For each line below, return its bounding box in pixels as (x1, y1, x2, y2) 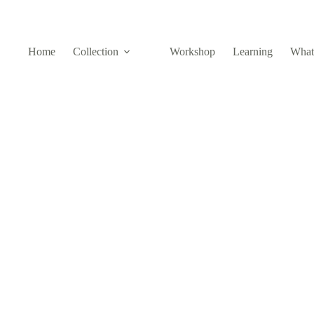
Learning (233, 46, 273, 57)
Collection (73, 46, 119, 57)
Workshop (170, 46, 216, 57)
